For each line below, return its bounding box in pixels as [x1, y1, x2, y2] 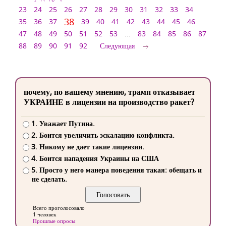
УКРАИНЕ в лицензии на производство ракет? [24, 96, 194, 107]
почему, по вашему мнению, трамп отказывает [24, 86, 195, 97]
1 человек [33, 210, 56, 218]
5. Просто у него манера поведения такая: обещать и [31, 165, 202, 175]
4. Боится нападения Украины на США [31, 153, 159, 163]
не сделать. [32, 174, 67, 184]
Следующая [100, 41, 135, 50]
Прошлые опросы [33, 217, 75, 225]
